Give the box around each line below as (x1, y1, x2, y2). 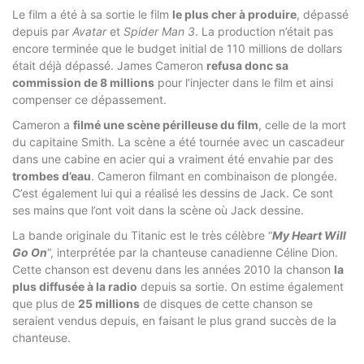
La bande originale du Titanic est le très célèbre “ (12, 227, 272, 242)
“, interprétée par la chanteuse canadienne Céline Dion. (47, 245, 338, 259)
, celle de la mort (258, 117, 346, 132)
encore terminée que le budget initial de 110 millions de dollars (12, 41, 342, 55)
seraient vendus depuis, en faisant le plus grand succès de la (12, 313, 336, 327)
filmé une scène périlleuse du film (73, 117, 258, 132)
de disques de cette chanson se (140, 296, 313, 310)
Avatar (72, 24, 106, 38)
